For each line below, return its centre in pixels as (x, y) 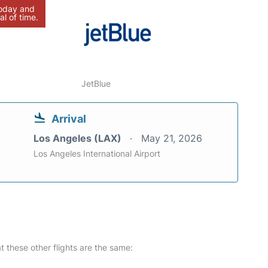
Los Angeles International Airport (97, 153)
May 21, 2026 (172, 138)
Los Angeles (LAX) (79, 138)
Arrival (69, 119)
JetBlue (96, 83)
